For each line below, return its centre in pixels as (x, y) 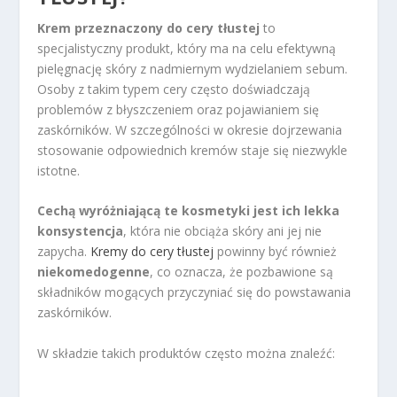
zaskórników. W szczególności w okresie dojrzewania (190, 129)
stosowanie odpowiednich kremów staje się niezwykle (193, 150)
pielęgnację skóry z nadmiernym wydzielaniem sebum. (193, 68)
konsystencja (81, 231)
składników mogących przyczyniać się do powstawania (195, 292)
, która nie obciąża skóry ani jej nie (223, 231)
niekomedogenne (94, 272)
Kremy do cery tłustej (152, 252)
